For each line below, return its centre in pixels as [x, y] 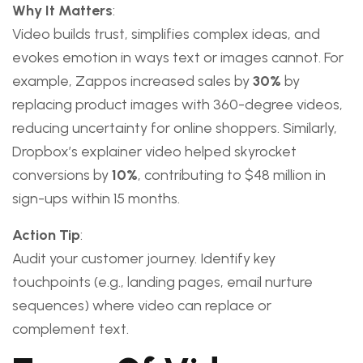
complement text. [70, 329]
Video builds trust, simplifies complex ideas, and [166, 34]
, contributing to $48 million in [232, 175]
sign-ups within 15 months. [96, 199]
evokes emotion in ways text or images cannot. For [178, 58]
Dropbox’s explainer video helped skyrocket [154, 152]
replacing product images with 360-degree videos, [177, 105]
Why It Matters [62, 11]
